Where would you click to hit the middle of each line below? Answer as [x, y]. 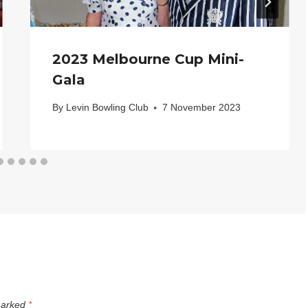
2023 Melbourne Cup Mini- [148, 59]
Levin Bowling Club [107, 108]
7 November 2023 [201, 108]
